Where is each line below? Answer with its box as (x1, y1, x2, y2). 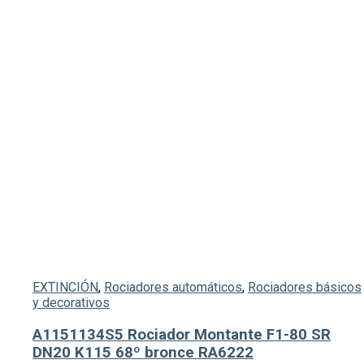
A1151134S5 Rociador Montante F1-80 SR (32, 325, 331, 344)
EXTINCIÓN (32, 279, 98, 295)
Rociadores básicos (248, 279, 362, 295)
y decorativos (32, 294, 110, 310)
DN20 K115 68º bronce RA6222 (32, 343, 253, 362)
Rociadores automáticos (104, 279, 242, 295)
